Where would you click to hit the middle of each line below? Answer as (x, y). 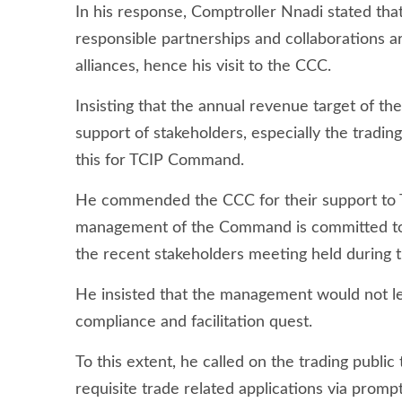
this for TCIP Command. (160, 160)
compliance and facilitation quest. (194, 322)
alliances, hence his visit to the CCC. (203, 66)
